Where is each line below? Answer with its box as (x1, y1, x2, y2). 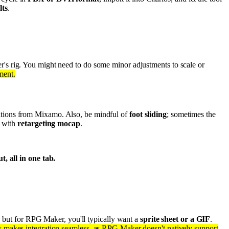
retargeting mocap (17, 119, 80, 128)
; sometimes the (166, 110, 216, 119)
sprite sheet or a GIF (140, 214, 211, 223)
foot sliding (129, 110, 167, 119)
